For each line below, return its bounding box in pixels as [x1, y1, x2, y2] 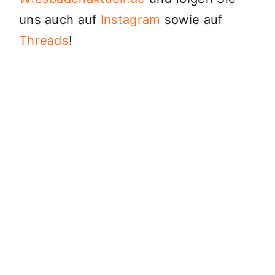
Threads [18, 33, 69, 48]
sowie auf [160, 12, 223, 28]
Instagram [100, 12, 161, 28]
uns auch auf [18, 12, 101, 28]
